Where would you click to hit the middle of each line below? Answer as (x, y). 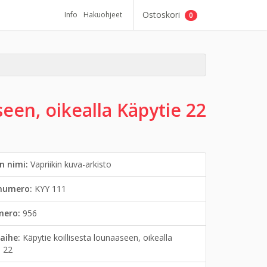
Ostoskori (164, 15)
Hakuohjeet (103, 15)
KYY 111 (51, 189)
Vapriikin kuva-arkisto (71, 164)
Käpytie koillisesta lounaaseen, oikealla (98, 237)
